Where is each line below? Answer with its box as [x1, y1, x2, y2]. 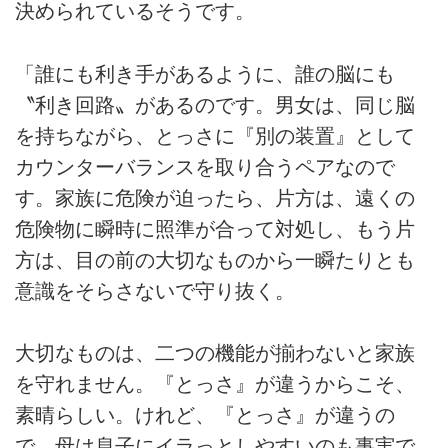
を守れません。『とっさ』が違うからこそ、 [15, 372, 415, 395]
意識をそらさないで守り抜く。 [15, 279, 295, 302]
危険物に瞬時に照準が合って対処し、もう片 [15, 217, 415, 240]
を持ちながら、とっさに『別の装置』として [15, 124, 415, 147]
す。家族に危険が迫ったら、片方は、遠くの [15, 186, 415, 209]
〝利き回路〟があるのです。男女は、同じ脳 [15, 93, 415, 116]
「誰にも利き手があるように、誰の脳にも [15, 62, 395, 85]
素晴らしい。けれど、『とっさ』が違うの [15, 403, 395, 426]
